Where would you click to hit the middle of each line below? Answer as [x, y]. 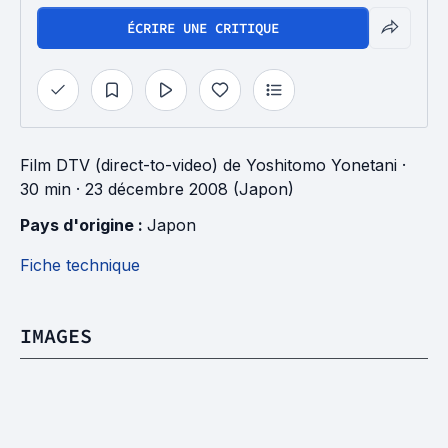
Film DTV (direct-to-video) [119, 165]
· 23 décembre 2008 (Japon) [182, 189]
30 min [45, 189]
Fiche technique [80, 265]
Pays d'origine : [83, 225]
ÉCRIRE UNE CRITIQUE [203, 28]
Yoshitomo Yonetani [321, 165]
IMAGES [56, 335]
